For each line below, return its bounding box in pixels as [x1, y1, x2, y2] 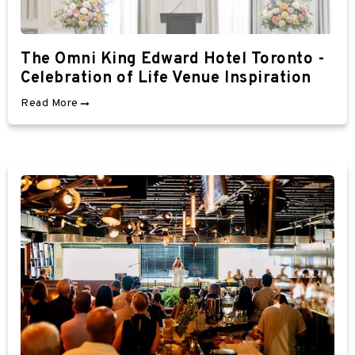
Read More [21, 96, 78, 110]
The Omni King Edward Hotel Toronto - [21, 48, 325, 70]
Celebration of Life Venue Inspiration [21, 67, 311, 89]
